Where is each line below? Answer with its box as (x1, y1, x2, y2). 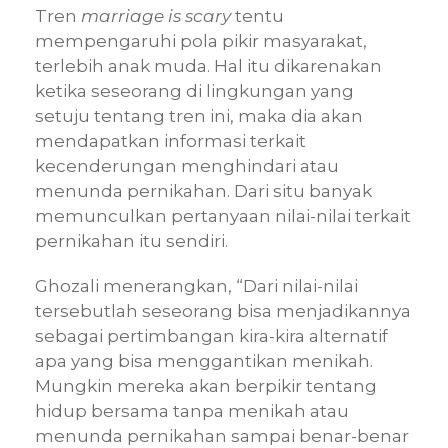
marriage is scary (81, 5, 235, 26)
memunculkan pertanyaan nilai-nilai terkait (35, 205, 411, 226)
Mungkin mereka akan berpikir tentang (35, 375, 377, 396)
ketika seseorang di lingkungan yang (35, 80, 358, 101)
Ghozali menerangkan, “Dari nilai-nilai (35, 275, 358, 296)
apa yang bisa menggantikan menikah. (35, 350, 373, 371)
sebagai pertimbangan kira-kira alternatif (35, 325, 388, 346)
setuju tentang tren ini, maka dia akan (35, 105, 363, 126)
